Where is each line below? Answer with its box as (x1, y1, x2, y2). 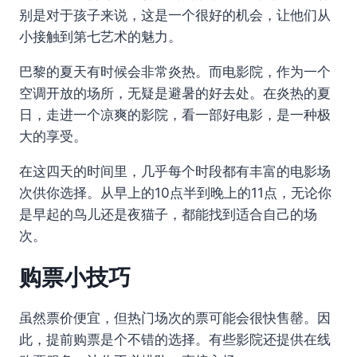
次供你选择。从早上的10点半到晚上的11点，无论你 (19, 184, 331, 201)
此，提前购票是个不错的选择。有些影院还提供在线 (19, 331, 331, 347)
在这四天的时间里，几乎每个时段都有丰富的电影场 (19, 163, 331, 179)
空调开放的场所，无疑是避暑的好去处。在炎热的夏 (19, 84, 331, 101)
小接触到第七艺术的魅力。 (19, 28, 182, 45)
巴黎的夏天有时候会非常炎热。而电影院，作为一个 (19, 63, 331, 80)
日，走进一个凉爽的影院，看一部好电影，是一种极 (19, 106, 331, 123)
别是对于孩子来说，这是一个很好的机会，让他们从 (19, 6, 331, 23)
